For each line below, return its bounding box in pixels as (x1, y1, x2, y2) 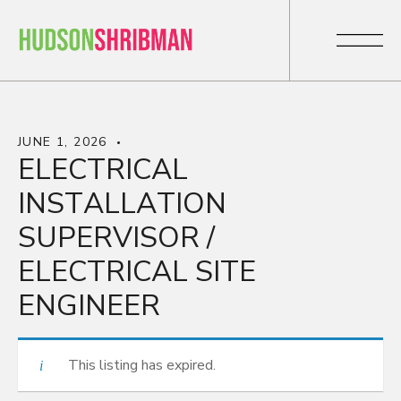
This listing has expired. (68, 355, 216, 375)
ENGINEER (18, 286, 160, 325)
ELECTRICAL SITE (18, 252, 256, 291)
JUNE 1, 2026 (18, 133, 107, 150)
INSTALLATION (18, 184, 226, 223)
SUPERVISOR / (18, 218, 215, 257)
